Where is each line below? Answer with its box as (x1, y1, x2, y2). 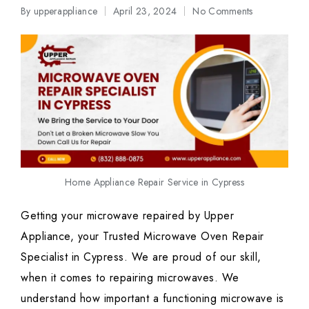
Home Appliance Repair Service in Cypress (65, 175, 244, 190)
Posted (20, 12, 48, 27)
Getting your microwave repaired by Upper (21, 208, 234, 224)
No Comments (192, 4, 253, 18)
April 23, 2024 (113, 4, 177, 18)
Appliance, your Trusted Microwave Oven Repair (21, 228, 264, 245)
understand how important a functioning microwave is (21, 290, 284, 307)
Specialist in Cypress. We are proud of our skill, (21, 249, 261, 266)
